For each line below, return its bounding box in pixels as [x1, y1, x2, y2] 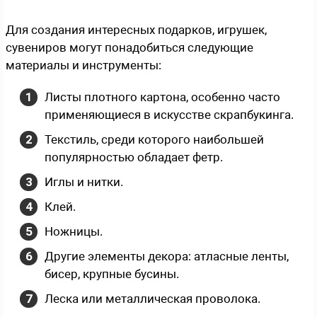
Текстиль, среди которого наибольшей [45, 132, 264, 146]
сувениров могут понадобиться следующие [6, 40, 253, 54]
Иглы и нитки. [45, 174, 123, 189]
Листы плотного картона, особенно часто [45, 89, 280, 104]
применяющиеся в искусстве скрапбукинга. [45, 107, 294, 122]
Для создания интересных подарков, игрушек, [6, 22, 267, 37]
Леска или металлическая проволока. [45, 291, 260, 306]
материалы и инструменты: [6, 57, 161, 72]
